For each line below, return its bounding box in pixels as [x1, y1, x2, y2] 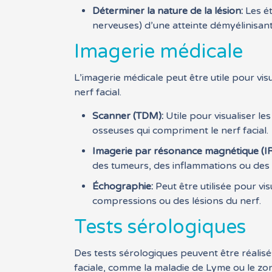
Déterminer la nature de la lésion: [92, 5, 243, 17]
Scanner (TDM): [92, 110, 164, 122]
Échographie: [92, 180, 154, 192]
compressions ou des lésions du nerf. [92, 195, 262, 207]
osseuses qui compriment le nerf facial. [92, 124, 269, 137]
